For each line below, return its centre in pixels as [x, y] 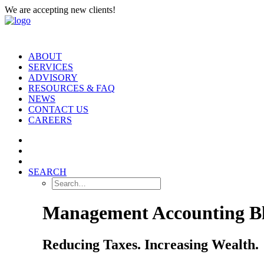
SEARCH [47, 172]
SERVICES [51, 67]
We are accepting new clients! [60, 10]
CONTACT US [58, 109]
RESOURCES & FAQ [72, 88]
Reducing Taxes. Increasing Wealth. [151, 244]
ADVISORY [53, 77]
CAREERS [50, 120]
